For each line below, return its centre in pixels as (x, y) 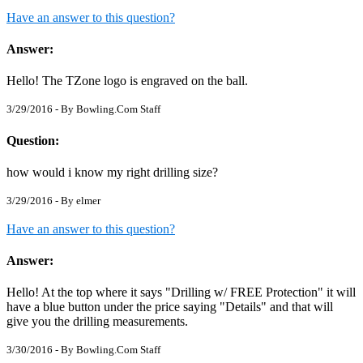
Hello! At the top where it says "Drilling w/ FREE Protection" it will (181, 293)
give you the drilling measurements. (97, 322)
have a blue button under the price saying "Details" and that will (170, 307)
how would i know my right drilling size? (112, 172)
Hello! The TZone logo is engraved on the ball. (127, 81)
